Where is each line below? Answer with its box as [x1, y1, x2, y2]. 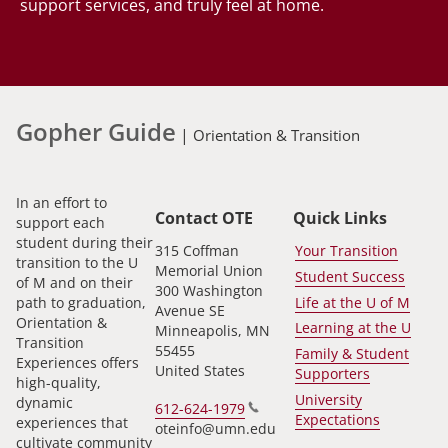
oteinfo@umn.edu [154, 419, 276, 439]
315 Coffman [154, 241, 239, 261]
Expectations [294, 409, 380, 429]
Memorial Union [154, 261, 263, 281]
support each [16, 212, 105, 232]
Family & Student [294, 343, 409, 363]
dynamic [16, 392, 73, 412]
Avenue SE [154, 301, 225, 321]
